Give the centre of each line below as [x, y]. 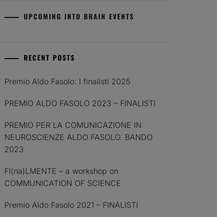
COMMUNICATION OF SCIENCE [63, 183]
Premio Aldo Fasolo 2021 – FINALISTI [71, 205]
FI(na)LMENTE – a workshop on [62, 171]
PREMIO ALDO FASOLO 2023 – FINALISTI [80, 103]
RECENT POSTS [50, 57]
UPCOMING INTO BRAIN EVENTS [79, 16]
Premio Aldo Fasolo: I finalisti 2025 [68, 81]
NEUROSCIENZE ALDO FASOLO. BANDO [79, 137]
